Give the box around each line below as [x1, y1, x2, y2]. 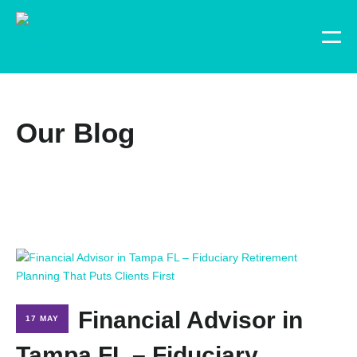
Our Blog [16, 117, 135, 148]
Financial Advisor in [78, 307, 303, 333]
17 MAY [25, 314, 59, 324]
